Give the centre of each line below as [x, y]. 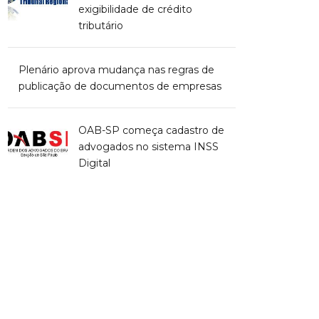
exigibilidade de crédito [135, 10]
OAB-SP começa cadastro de [151, 131]
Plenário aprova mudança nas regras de [116, 70]
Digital [94, 163]
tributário [101, 26]
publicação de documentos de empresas [120, 87]
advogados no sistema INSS [148, 147]
